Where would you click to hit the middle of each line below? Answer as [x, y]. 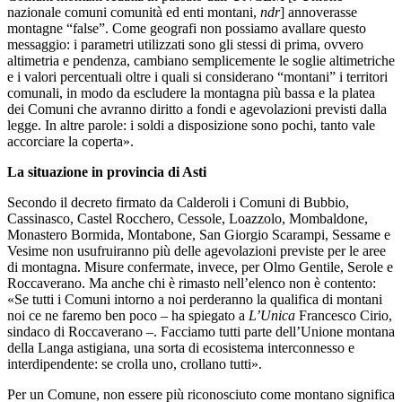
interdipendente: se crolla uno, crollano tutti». [135, 364]
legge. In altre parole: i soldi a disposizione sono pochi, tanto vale [191, 126]
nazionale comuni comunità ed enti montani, [134, 13]
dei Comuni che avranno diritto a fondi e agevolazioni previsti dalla [197, 109]
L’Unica [272, 316]
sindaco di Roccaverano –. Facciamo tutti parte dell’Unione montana [201, 332]
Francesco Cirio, [344, 316]
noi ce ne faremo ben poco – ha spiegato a [128, 316]
